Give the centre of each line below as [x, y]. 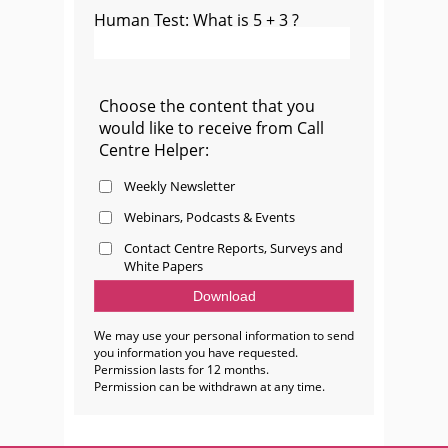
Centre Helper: [154, 150]
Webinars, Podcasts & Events [209, 217]
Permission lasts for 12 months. [181, 369]
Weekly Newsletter [179, 186]
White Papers [163, 266]
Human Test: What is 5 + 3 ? [196, 20]
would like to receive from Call [211, 128]
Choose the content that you [207, 106]
